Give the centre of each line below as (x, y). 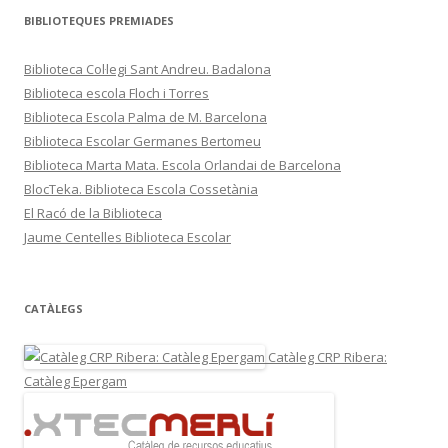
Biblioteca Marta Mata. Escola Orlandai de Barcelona (182, 165)
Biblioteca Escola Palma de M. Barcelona (145, 117)
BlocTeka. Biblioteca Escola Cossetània (141, 189)
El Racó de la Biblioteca (93, 213)
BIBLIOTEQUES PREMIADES (99, 21)
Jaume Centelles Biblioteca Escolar (127, 237)
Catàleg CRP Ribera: (326, 357)
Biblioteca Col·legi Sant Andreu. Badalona (147, 69)
